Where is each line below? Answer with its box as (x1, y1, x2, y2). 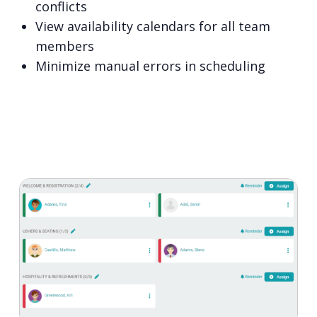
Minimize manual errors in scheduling (35, 57, 265, 75)
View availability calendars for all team (35, 18, 270, 35)
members (35, 38, 94, 55)
